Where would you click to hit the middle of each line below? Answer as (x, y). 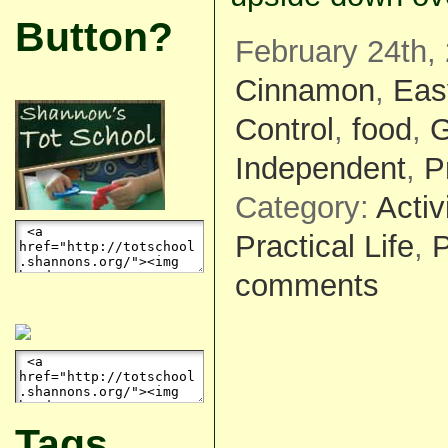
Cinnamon (304, 90)
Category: (305, 207)
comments (306, 285)
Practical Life (324, 246)
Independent (320, 168)
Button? (93, 37)
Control (284, 129)
